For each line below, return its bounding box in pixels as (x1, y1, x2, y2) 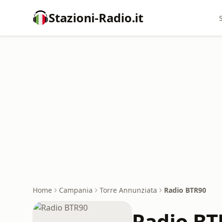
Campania (59, 185, 93, 195)
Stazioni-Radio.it (49, 9, 143, 26)
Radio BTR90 (164, 185, 206, 195)
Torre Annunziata (100, 185, 157, 195)
